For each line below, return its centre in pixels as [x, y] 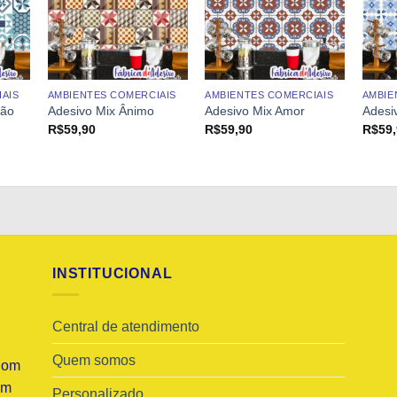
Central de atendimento [126, 327]
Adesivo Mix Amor [255, 111]
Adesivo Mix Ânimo [101, 111]
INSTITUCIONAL [113, 273]
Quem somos [94, 361]
